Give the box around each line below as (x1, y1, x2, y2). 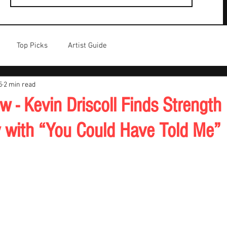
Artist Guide (68, 41, 107, 50)
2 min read (4, 80, 35, 89)
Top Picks (17, 41, 48, 50)
